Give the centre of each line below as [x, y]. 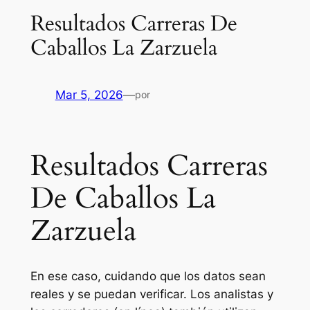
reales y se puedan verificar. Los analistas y [152, 294]
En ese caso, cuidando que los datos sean [148, 276]
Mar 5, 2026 [89, 95]
